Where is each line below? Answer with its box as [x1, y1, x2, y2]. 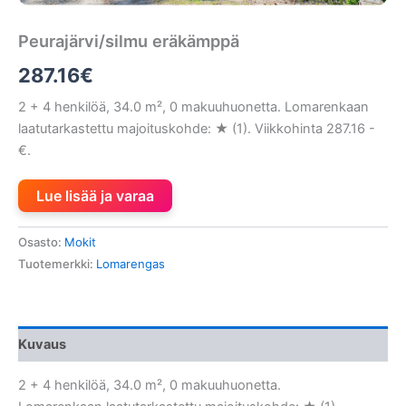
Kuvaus [18, 335, 66, 353]
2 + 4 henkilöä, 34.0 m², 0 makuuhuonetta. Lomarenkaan [18, 98, 369, 115]
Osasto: [18, 235, 64, 250]
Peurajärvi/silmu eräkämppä [18, 31, 239, 52]
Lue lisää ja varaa [36, 186, 154, 205]
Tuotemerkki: [18, 256, 96, 271]
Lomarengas [96, 256, 165, 271]
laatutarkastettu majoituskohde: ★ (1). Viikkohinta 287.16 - [18, 120, 375, 137]
